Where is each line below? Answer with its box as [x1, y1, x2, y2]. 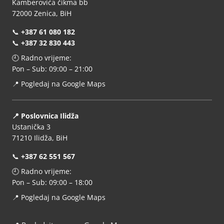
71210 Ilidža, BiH [12, 133, 67, 143]
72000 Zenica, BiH [12, 8, 71, 18]
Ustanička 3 [12, 122, 50, 132]
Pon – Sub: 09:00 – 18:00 [12, 177, 92, 187]
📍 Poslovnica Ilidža [12, 111, 78, 121]
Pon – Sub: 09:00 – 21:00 [12, 64, 92, 74]
